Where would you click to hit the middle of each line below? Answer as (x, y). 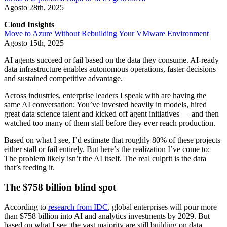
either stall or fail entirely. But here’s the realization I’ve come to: (107, 149)
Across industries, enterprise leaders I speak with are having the (105, 96)
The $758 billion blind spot (60, 187)
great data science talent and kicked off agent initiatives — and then (111, 114)
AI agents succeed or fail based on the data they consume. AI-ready (111, 60)
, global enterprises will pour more (162, 207)
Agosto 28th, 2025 (34, 8)
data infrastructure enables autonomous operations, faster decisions (110, 69)
